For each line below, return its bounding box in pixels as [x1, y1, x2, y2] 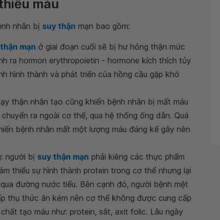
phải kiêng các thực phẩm [89, 152, 185, 162]
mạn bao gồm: [76, 21, 130, 31]
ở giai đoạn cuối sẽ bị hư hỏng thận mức [36, 42, 185, 52]
